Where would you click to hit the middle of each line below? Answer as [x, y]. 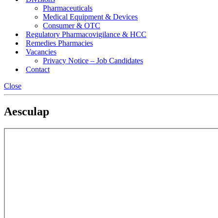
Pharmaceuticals [68, 8]
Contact [37, 69]
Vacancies [41, 52]
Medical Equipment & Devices [90, 17]
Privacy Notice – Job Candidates [93, 61]
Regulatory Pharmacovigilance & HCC [86, 34]
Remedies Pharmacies [59, 43]
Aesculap [27, 111]
